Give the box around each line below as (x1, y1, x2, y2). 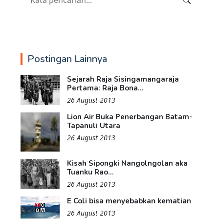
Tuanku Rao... (67, 167, 114, 177)
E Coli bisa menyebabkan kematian (67, 196, 191, 206)
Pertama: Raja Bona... (67, 83, 144, 93)
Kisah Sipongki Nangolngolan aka (67, 158, 188, 169)
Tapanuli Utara (67, 121, 120, 131)
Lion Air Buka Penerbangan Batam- (67, 112, 193, 122)
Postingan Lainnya (27, 52, 107, 66)
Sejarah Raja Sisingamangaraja (67, 74, 179, 85)
